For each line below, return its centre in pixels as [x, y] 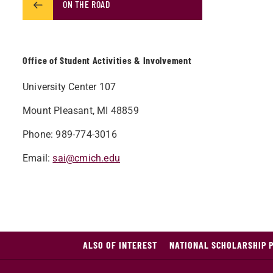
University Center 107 [69, 87]
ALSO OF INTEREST [120, 245]
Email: [38, 158]
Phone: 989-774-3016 [70, 134]
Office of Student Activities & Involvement [107, 60]
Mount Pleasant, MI [67, 111]
